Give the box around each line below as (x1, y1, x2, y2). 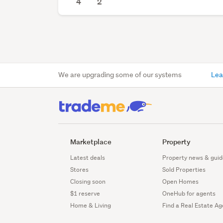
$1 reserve (70, 189, 101, 198)
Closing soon (70, 177, 106, 186)
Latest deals (70, 153, 106, 162)
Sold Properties (162, 165, 206, 174)
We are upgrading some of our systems (58, 70, 182, 80)
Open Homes (162, 177, 199, 186)
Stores (70, 165, 89, 174)
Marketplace (70, 137, 112, 147)
